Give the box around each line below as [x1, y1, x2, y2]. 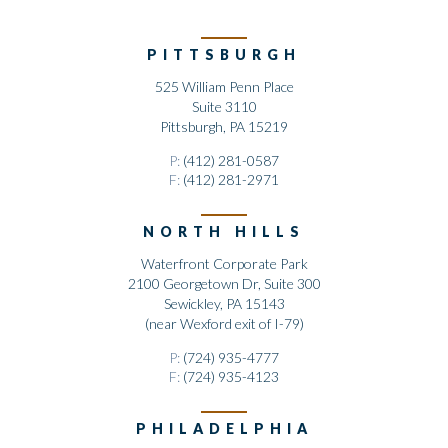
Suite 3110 [191, 98, 257, 116]
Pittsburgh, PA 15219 [160, 118, 288, 136]
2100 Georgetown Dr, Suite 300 [127, 275, 321, 293]
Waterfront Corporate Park [140, 255, 308, 273]
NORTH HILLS [143, 223, 305, 241]
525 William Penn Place [154, 78, 294, 96]
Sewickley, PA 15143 [163, 295, 285, 313]
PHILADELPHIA [135, 420, 313, 438]
